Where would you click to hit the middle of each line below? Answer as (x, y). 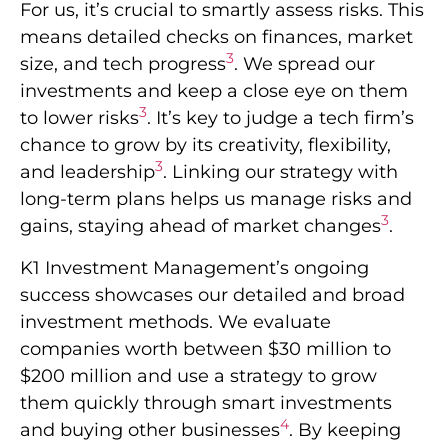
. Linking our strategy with (280, 172)
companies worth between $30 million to (205, 348)
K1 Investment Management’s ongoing (194, 267)
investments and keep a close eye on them (214, 91)
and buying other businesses (150, 429)
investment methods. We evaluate (175, 321)
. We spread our (304, 64)
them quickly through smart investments (206, 402)
